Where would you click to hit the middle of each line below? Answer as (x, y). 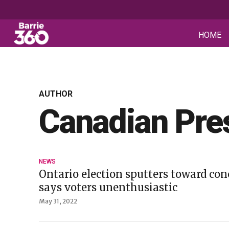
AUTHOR (56, 94)
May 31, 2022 (58, 201)
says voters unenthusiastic (108, 187)
